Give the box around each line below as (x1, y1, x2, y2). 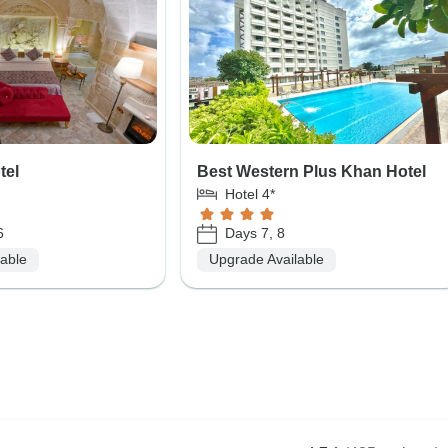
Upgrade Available (208, 251, 324, 268)
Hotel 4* (224, 185, 275, 202)
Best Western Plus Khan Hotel (196, 162, 426, 180)
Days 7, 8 (224, 225, 285, 242)
